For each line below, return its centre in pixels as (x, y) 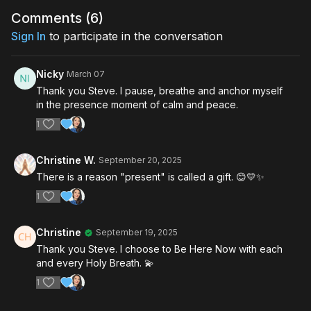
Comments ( (51, 18)
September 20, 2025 (140, 160)
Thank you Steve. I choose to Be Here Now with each (159, 249)
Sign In (28, 36)
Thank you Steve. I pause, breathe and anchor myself (159, 91)
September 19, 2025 (137, 232)
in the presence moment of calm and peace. (137, 104)
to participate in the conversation (134, 36)
